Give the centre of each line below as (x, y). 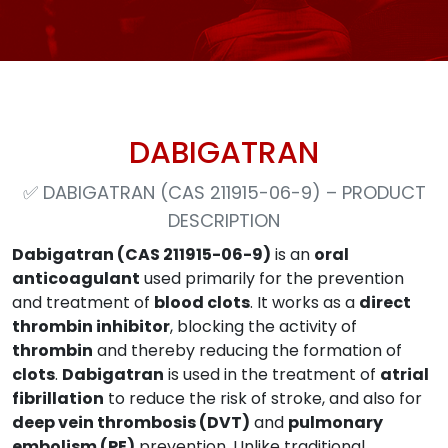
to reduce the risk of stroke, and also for (263, 398)
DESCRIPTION (224, 220)
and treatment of (83, 302)
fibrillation (58, 398)
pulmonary (335, 422)
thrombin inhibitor (91, 326)
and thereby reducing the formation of (247, 350)
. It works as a (304, 302)
